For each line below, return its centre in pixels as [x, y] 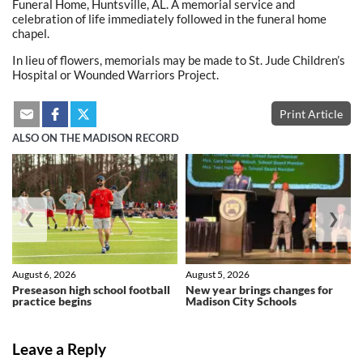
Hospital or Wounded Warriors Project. [115, 74]
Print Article [311, 113]
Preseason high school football [91, 290]
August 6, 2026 [44, 275]
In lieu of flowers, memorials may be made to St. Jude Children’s [179, 60]
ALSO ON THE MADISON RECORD [96, 138]
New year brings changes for [259, 290]
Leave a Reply [59, 349]
